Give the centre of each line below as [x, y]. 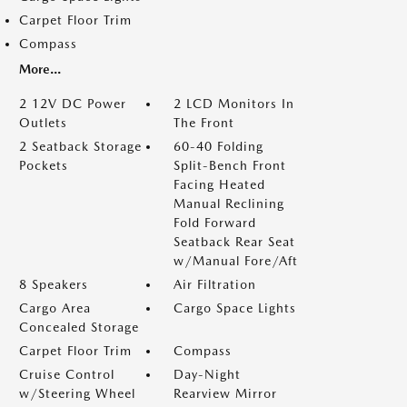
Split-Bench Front [230, 165]
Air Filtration [215, 284]
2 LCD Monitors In [234, 104]
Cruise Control [67, 374]
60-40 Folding [218, 146]
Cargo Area [55, 308]
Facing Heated [219, 184]
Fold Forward [215, 223]
